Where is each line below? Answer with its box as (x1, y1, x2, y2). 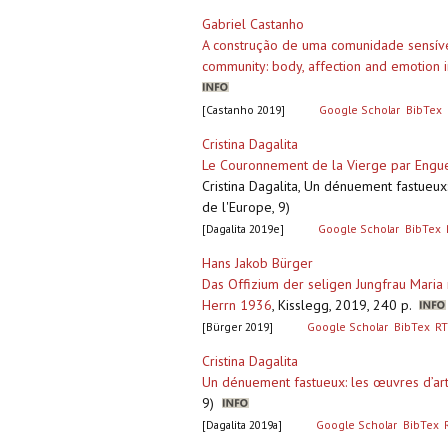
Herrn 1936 (202, 296, 272, 315)
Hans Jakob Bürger (202, 254, 313, 273)
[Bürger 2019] (202, 319, 273, 335)
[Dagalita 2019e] (202, 221, 284, 237)
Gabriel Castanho (202, 15, 304, 34)
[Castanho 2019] (202, 102, 285, 118)
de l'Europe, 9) (202, 198, 290, 217)
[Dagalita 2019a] (202, 417, 282, 433)
